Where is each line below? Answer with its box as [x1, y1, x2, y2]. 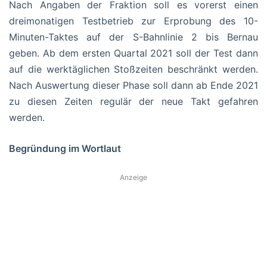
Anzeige [120, 172, 147, 182]
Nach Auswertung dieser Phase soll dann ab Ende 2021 [9, 79, 258, 91]
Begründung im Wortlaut [9, 142, 121, 154]
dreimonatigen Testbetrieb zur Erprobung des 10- [9, 14, 258, 27]
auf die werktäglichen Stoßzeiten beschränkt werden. [9, 63, 258, 75]
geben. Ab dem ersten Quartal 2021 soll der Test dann [9, 46, 258, 59]
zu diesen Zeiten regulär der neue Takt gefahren [9, 95, 258, 107]
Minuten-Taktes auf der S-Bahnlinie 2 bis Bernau [9, 30, 258, 43]
